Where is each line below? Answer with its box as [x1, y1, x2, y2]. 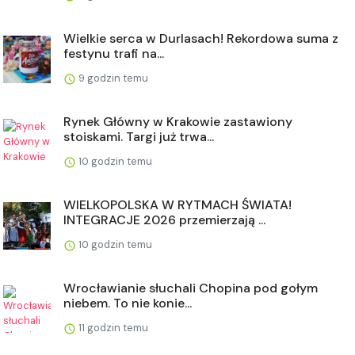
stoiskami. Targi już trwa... [63, 128, 214, 145]
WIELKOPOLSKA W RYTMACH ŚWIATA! [63, 196, 292, 213]
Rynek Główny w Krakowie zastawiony [63, 113, 292, 130]
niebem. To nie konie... [63, 294, 192, 311]
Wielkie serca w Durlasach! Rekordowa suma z [63, 29, 338, 47]
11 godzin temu [76, 320, 148, 334]
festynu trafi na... [63, 44, 164, 62]
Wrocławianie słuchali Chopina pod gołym [63, 279, 318, 296]
